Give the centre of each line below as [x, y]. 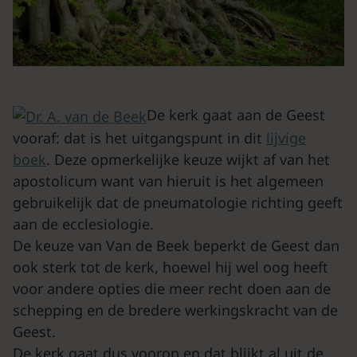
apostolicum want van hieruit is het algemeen [168, 180]
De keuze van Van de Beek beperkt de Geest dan [176, 245]
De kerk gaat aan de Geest [236, 115]
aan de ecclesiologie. [83, 224]
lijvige [286, 137]
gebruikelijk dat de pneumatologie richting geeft [178, 202]
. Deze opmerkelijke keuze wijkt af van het [188, 159]
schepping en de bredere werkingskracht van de [175, 310]
